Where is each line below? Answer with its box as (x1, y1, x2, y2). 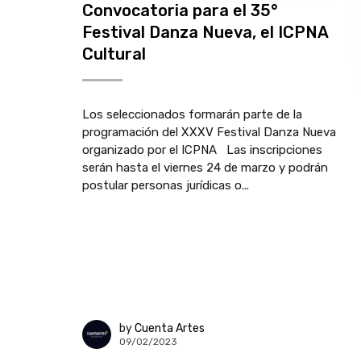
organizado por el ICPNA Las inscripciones (82, 143, 322, 157)
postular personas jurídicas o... (82, 178, 249, 193)
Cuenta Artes (135, 321, 205, 335)
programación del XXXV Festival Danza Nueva (82, 125, 336, 139)
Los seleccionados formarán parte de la (82, 107, 302, 122)
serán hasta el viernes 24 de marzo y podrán (82, 160, 328, 175)
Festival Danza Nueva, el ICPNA (82, 23, 328, 42)
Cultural (82, 44, 146, 64)
